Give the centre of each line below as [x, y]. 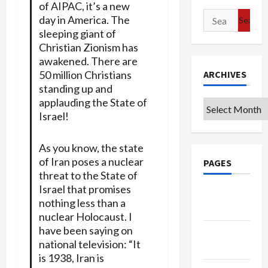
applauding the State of [93, 102]
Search [218, 16]
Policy [217, 247]
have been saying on [86, 230]
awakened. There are [88, 61]
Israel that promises [85, 189]
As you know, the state [91, 147]
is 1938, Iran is [71, 258]
